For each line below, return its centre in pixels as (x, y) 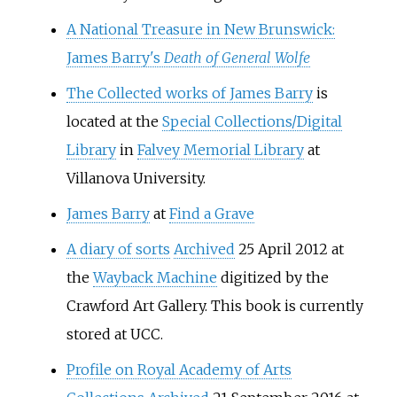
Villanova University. (136, 178)
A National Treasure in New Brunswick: (200, 29)
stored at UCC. (114, 334)
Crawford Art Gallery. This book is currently (214, 305)
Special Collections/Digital (252, 121)
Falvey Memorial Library (220, 149)
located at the (114, 121)
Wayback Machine (155, 277)
